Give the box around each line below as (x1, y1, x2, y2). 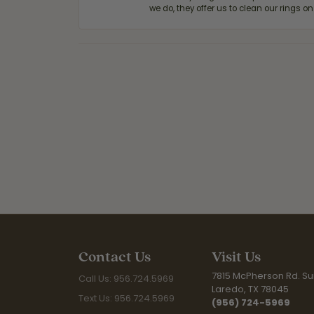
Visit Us (212, 247, 261, 266)
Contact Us (78, 247, 151, 266)
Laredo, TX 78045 (212, 282, 289, 296)
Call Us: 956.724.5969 (78, 272, 174, 285)
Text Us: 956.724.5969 (78, 292, 175, 305)
